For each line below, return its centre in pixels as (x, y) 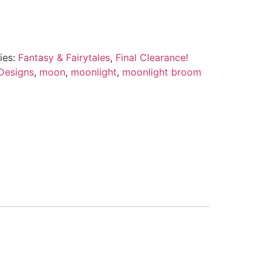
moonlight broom (162, 72)
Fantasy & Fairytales (64, 57)
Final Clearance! (152, 57)
